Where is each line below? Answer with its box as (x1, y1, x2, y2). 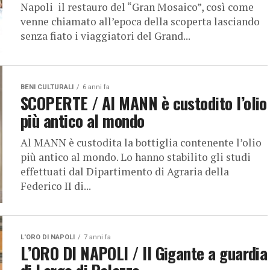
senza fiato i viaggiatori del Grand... (20, 29, 190, 43)
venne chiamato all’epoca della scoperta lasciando (20, 14, 260, 28)
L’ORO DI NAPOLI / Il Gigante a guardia (20, 241, 268, 265)
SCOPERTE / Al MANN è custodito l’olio (20, 91, 267, 115)
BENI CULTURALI (20, 83, 74, 91)
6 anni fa (83, 83, 110, 91)
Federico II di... (20, 179, 91, 193)
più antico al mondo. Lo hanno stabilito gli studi (20, 150, 251, 164)
